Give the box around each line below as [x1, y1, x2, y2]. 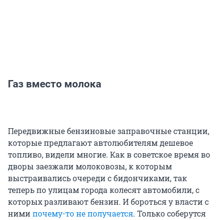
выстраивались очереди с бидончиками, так [8, 173, 187, 184]
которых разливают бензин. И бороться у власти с [8, 196, 209, 207]
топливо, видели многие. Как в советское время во [8, 149, 210, 160]
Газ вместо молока [8, 78, 101, 90]
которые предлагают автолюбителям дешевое [8, 137, 193, 148]
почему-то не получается [32, 208, 133, 219]
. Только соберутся [133, 208, 206, 219]
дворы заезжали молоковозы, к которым [8, 161, 172, 172]
